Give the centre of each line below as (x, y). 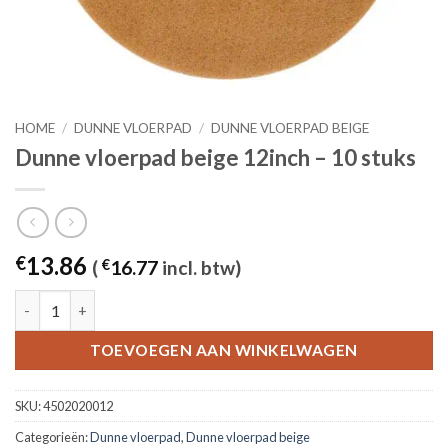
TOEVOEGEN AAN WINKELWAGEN (224, 349)
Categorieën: (52, 437)
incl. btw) (199, 268)
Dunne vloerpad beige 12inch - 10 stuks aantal (170, 301)
